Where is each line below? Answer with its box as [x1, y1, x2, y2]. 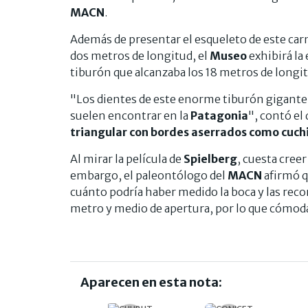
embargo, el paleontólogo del [70, 168, 228, 182]
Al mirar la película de [70, 151, 184, 166]
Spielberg [184, 151, 237, 166]
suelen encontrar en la [70, 108, 190, 122]
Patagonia [190, 108, 248, 122]
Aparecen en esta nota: [80, 274, 222, 290]
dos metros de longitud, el [70, 48, 210, 63]
